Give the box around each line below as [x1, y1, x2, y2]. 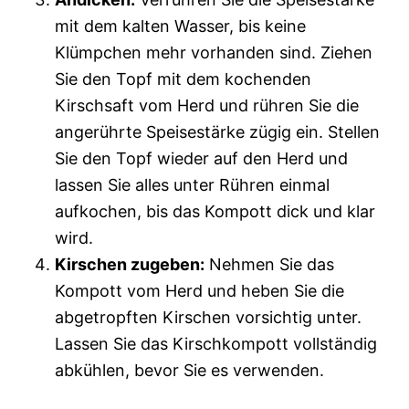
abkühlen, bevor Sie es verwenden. [55, 361, 324, 380]
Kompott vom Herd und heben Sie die [55, 281, 344, 300]
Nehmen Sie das [204, 255, 334, 274]
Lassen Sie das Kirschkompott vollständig [55, 334, 377, 353]
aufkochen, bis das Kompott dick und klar [55, 202, 375, 221]
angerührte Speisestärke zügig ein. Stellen [55, 122, 380, 142]
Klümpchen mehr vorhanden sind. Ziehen [55, 43, 372, 62]
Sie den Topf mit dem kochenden [55, 69, 311, 89]
